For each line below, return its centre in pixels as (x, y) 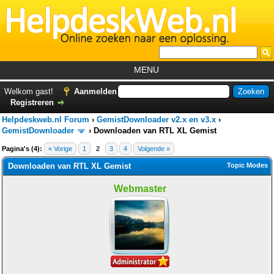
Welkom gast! (30, 91)
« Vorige (60, 149)
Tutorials (146, 110)
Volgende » (154, 149)
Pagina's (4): (22, 149)
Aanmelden (95, 91)
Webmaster (140, 189)
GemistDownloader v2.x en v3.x (156, 120)
